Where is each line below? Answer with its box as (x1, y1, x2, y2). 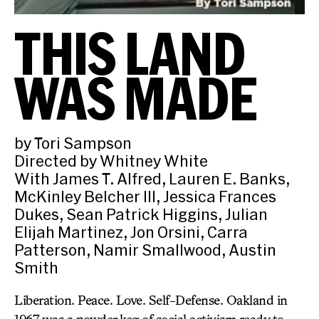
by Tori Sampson (14, 134, 132, 152)
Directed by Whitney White (14, 152, 208, 169)
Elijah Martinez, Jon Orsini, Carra (14, 223, 248, 241)
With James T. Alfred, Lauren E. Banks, (14, 169, 290, 187)
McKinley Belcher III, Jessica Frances (14, 187, 276, 205)
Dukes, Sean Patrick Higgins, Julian (14, 205, 268, 223)
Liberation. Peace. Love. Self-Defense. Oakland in (14, 292, 288, 308)
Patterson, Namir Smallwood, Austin (14, 241, 276, 258)
